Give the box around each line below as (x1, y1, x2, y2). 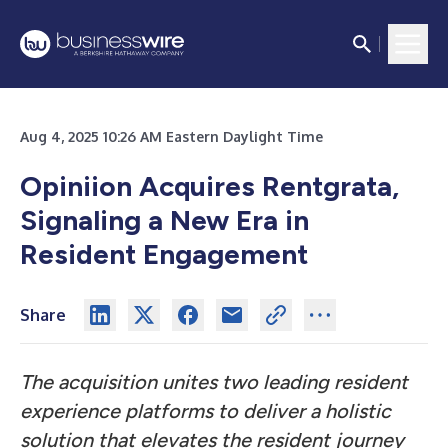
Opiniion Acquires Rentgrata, (20, 169, 399, 203)
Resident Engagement (20, 237, 308, 271)
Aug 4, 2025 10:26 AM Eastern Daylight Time (20, 128, 323, 145)
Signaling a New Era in (20, 203, 309, 237)
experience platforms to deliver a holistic (20, 399, 391, 423)
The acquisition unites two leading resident (20, 370, 408, 394)
